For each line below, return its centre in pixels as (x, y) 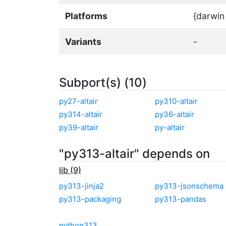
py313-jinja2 (81, 186)
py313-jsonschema (189, 186)
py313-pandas (181, 199)
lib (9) (70, 170)
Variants (83, 42)
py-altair (170, 127)
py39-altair (79, 127)
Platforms (86, 16)
